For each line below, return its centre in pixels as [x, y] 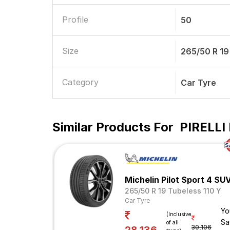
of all [172, 222]
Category [80, 82]
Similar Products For [113, 127]
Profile [75, 20]
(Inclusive [179, 214]
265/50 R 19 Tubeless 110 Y [173, 191]
